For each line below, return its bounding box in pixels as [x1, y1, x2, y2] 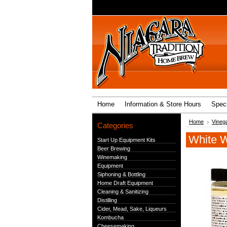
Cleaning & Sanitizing [97, 188, 148, 195]
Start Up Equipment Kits [97, 137, 156, 143]
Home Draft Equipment [97, 180, 153, 186]
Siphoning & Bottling [97, 171, 145, 177]
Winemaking [97, 154, 127, 160]
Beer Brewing [97, 145, 130, 152]
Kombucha [97, 214, 124, 220]
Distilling [97, 197, 117, 203]
